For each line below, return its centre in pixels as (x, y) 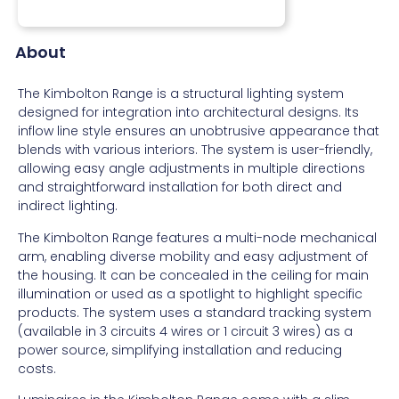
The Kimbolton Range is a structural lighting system (181, 94)
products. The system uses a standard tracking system (195, 312)
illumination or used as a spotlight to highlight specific (190, 293)
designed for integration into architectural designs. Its (188, 113)
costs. (37, 368)
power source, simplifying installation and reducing (180, 350)
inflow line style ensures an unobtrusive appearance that (199, 131)
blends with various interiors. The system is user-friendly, (195, 150)
